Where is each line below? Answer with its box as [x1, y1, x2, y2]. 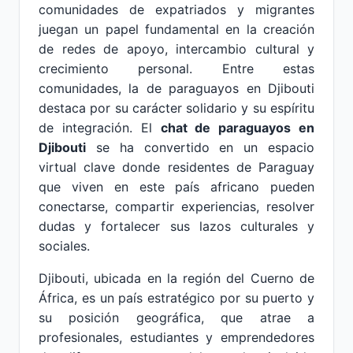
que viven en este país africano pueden [39, 179, 314, 195]
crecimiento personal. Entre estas [39, 61, 314, 76]
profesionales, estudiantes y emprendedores [39, 329, 314, 345]
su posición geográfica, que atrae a [39, 310, 314, 325]
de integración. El [39, 120, 161, 136]
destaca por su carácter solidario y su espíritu [39, 100, 314, 116]
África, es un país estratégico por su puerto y [39, 290, 314, 306]
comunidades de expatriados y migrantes [39, 2, 314, 17]
